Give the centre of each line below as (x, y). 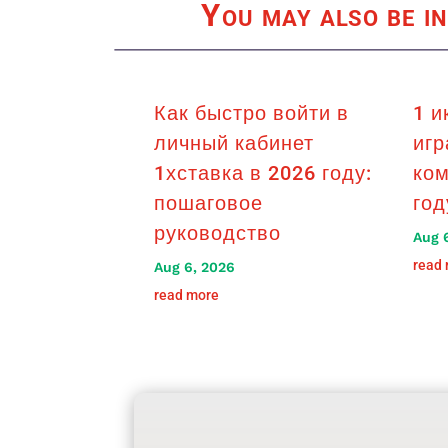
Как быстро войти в (252, 113)
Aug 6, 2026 (195, 267)
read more (187, 295)
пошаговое (209, 203)
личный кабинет (234, 143)
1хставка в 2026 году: (263, 173)
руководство (218, 233)
